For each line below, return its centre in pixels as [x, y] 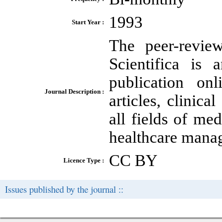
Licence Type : [84, 160]
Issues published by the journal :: [64, 189]
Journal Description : [74, 91]
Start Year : [88, 22]
